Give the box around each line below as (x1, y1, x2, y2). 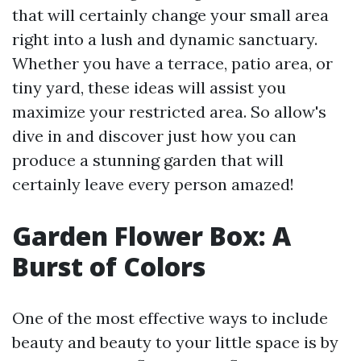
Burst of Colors (12, 249, 205, 284)
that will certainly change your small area (12, 5, 329, 26)
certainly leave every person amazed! (12, 174, 294, 195)
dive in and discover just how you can (12, 126, 297, 147)
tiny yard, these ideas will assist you (12, 77, 286, 98)
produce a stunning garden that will (12, 150, 284, 171)
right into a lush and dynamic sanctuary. (12, 29, 317, 50)
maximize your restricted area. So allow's (12, 102, 326, 122)
